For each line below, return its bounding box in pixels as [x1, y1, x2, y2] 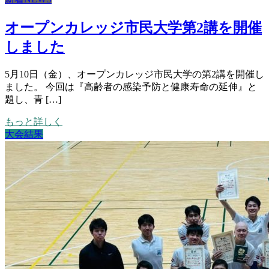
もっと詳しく [5, 116, 62, 127]
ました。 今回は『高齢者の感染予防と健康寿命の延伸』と [5, 81, 257, 92]
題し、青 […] [5, 94, 61, 104]
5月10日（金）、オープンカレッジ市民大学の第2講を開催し [5, 68, 264, 79]
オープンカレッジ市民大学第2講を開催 [5, 20, 262, 36]
